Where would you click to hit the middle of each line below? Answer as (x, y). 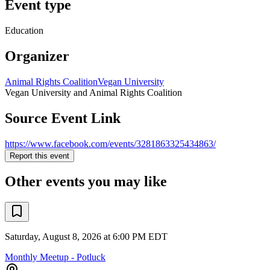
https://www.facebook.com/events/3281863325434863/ (110, 143)
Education (24, 30)
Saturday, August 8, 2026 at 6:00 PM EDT (86, 237)
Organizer (37, 56)
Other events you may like (86, 182)
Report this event (39, 155)
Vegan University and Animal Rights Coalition (93, 92)
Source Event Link (63, 118)
